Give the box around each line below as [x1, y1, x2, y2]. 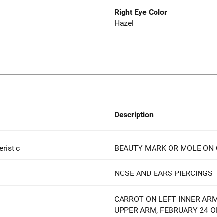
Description [114, 109, 154, 119]
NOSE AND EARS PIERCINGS [114, 169, 213, 178]
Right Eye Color [114, 7, 167, 17]
